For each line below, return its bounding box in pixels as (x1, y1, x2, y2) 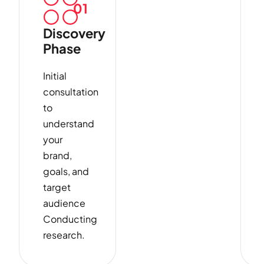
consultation (43, 85, 98, 98)
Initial (43, 70, 67, 82)
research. (43, 229, 85, 242)
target (43, 181, 71, 194)
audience (43, 197, 85, 210)
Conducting (43, 213, 97, 226)
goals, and (43, 165, 89, 178)
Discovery (43, 25, 105, 42)
